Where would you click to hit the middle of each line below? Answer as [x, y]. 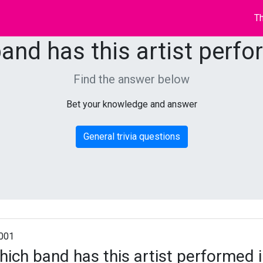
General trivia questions [131, 136]
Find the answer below [131, 79]
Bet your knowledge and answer [131, 104]
